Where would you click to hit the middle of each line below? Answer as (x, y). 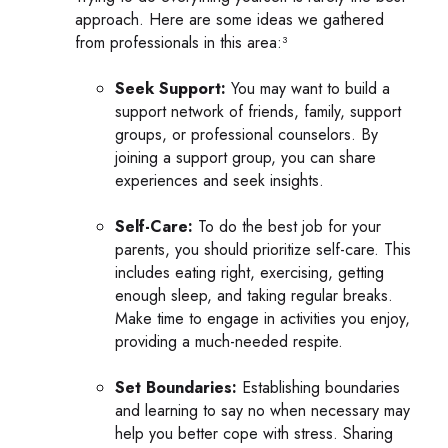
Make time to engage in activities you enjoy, (262, 318)
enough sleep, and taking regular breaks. (254, 295)
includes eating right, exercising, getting (249, 272)
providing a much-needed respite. (229, 341)
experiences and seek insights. (219, 180)
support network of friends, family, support (258, 111)
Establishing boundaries (318, 387)
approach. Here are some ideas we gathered (229, 19)
